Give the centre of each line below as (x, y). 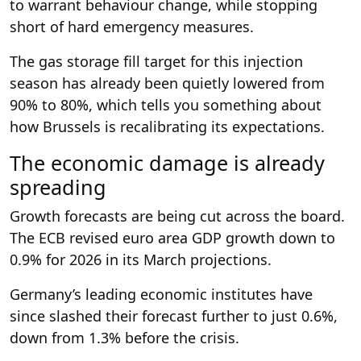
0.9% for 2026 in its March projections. (141, 259)
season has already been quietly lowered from (167, 83)
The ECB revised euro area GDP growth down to (172, 237)
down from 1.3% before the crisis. (124, 337)
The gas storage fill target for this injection (156, 61)
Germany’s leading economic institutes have (161, 294)
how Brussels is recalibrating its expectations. (167, 126)
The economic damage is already (167, 162)
